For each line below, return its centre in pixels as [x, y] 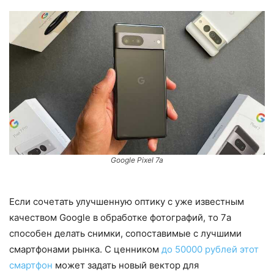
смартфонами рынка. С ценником [85, 249]
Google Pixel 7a [137, 160]
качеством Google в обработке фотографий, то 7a [120, 217]
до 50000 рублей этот [210, 249]
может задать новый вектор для [126, 265]
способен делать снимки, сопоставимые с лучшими [125, 233]
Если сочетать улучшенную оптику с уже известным [127, 201]
